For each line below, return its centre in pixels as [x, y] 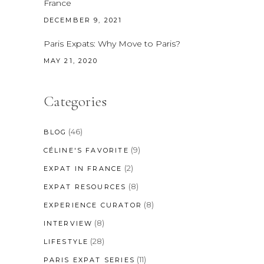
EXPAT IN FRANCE [83, 168]
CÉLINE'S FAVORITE [86, 150]
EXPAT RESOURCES [85, 187]
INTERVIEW [68, 223]
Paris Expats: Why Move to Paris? [112, 43]
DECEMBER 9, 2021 [83, 20]
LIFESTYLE [66, 241]
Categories [75, 101]
